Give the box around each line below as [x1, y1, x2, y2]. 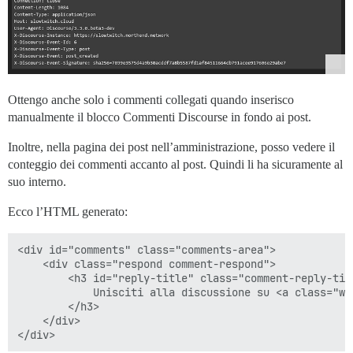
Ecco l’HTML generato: [8, 204, 128, 218]
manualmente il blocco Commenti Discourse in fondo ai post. [8, 110, 311, 124]
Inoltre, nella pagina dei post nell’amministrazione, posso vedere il [8, 139, 335, 154]
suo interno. [8, 174, 66, 188]
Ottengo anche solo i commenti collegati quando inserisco [8, 92, 294, 106]
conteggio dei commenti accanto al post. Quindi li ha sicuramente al [8, 157, 343, 171]
